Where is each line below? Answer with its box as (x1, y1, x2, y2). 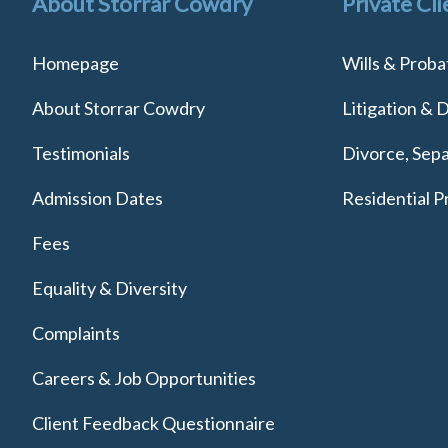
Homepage (32, 51, 119, 74)
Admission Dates (32, 186, 163, 209)
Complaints (32, 321, 120, 344)
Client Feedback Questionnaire (32, 411, 275, 434)
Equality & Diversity (32, 276, 187, 299)
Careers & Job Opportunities (32, 366, 256, 389)
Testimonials (32, 141, 130, 164)
